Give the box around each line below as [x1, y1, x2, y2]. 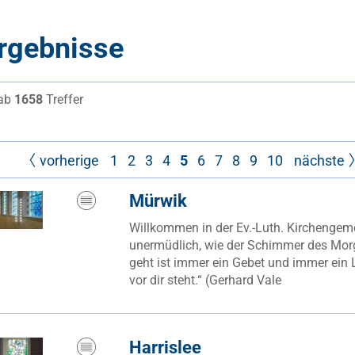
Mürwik [129, 191, 188, 211]
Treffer [43, 92, 84, 107]
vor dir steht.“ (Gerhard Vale [129, 273, 282, 288]
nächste [293, 152, 345, 169]
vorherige [39, 152, 99, 169]
